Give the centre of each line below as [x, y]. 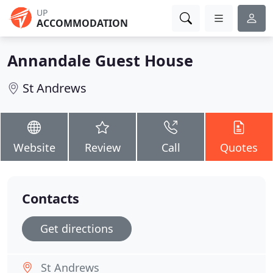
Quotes [239, 147]
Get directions [77, 229]
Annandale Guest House [100, 60]
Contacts [51, 198]
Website [34, 147]
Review [102, 147]
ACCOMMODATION [82, 23]
